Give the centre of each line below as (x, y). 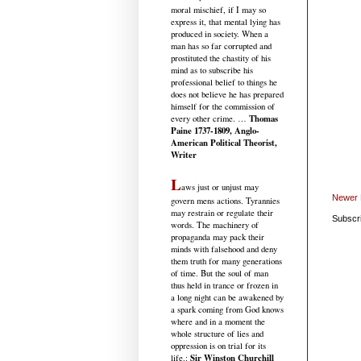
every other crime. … (210, 118)
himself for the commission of (223, 106)
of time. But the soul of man (220, 273)
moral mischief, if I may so (218, 9)
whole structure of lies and (217, 333)
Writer (184, 154)
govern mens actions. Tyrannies (225, 200)
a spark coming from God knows (227, 309)
